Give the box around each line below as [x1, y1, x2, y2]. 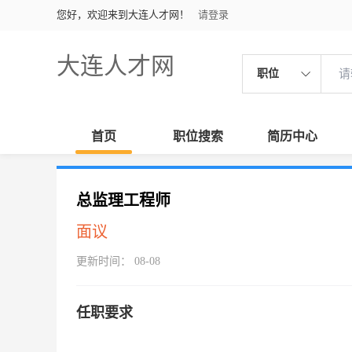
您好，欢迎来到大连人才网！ [57, 9, 189, 20]
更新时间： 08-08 [76, 255, 160, 267]
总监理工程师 [76, 192, 170, 209]
